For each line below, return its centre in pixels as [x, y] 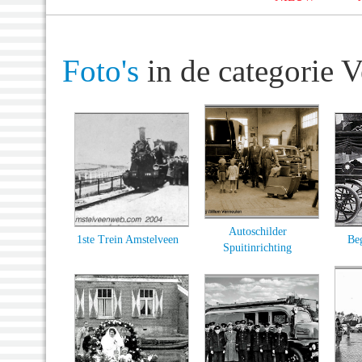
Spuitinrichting [257, 247]
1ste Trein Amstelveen [127, 239]
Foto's [101, 71]
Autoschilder [257, 231]
